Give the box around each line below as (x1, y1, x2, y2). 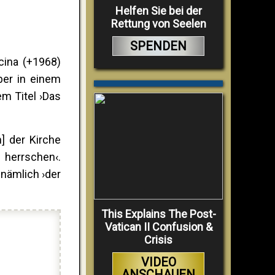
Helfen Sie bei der (115, 4, 202, 17)
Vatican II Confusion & (104, 220, 212, 233)
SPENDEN (130, 38, 187, 53)
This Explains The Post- (101, 207, 216, 220)
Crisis (144, 233, 172, 246)
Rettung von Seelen (110, 17, 206, 30)
